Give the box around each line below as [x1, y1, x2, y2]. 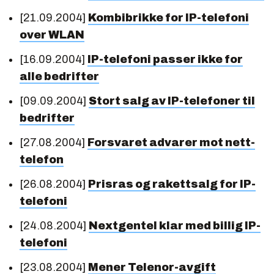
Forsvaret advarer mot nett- [87, 136, 255, 149]
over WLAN [20, 28, 84, 41]
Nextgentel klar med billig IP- [89, 219, 261, 232]
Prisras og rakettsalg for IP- [88, 177, 256, 190]
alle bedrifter [20, 70, 99, 83]
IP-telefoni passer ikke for [87, 53, 243, 65]
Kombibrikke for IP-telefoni [88, 11, 249, 24]
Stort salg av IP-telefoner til [89, 94, 255, 107]
